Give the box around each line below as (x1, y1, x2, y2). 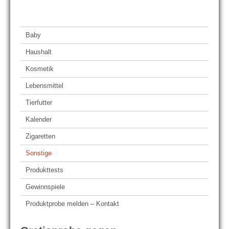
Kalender (26, 116, 52, 123)
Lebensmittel (26, 82, 63, 89)
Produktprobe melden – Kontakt (26, 200, 119, 208)
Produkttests (26, 166, 63, 174)
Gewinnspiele (26, 183, 65, 191)
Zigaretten (26, 132, 55, 140)
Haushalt (26, 48, 52, 56)
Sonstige (26, 149, 52, 157)
